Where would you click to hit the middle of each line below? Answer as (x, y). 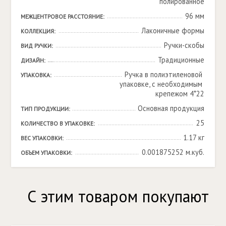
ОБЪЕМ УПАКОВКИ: (46, 153)
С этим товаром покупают (118, 196)
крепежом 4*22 (180, 94)
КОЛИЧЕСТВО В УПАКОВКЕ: (58, 124)
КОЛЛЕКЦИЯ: (38, 31)
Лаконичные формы (173, 31)
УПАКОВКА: (36, 75)
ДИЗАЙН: (33, 61)
